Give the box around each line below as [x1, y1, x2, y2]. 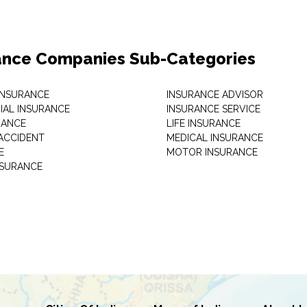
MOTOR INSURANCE [166, 147, 258, 158]
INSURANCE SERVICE [166, 103, 260, 114]
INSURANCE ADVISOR [166, 89, 263, 100]
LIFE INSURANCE [166, 118, 241, 129]
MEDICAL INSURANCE [166, 132, 263, 143]
